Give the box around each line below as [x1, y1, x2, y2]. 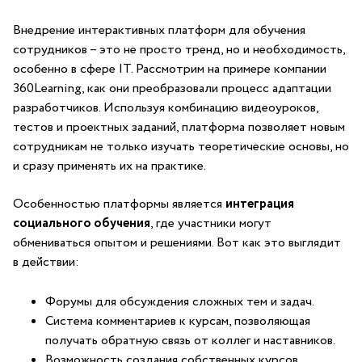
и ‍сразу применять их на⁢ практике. [13, 157, 206, 175]
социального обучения [13, 214, 150, 233]
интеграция [225, 195, 294, 213]
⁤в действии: [13, 253, 79, 271]
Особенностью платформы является [13, 195, 225, 213]
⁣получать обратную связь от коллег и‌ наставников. [45, 331, 335, 350]
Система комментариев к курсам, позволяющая [45, 312, 310, 330]
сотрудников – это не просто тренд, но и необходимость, [13, 40, 345, 59]
